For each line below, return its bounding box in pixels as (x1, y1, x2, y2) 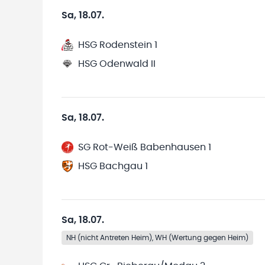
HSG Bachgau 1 (78, 161, 148, 171)
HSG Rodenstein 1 (78, 40, 157, 50)
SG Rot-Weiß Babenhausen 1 (78, 143, 211, 152)
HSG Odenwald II (78, 59, 156, 69)
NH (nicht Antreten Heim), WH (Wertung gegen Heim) (66, 234, 248, 241)
